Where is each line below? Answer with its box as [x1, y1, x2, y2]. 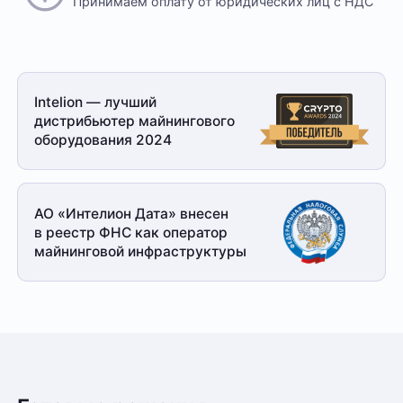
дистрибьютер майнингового [34, 112, 236, 130]
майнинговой [34, 242, 125, 260]
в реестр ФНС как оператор [34, 223, 228, 241]
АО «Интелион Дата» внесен [34, 204, 229, 222]
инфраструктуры [124, 242, 247, 260]
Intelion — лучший [34, 93, 157, 111]
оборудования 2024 [34, 130, 173, 148]
